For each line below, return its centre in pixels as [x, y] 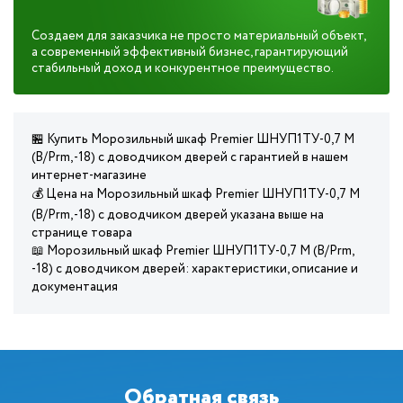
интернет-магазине [89, 175]
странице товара [82, 233]
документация [75, 287]
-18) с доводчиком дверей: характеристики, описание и [195, 269]
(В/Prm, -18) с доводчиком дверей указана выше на [178, 215]
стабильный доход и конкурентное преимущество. [183, 68]
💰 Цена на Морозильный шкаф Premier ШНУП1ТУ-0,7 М [196, 194]
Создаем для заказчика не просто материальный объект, [198, 36]
